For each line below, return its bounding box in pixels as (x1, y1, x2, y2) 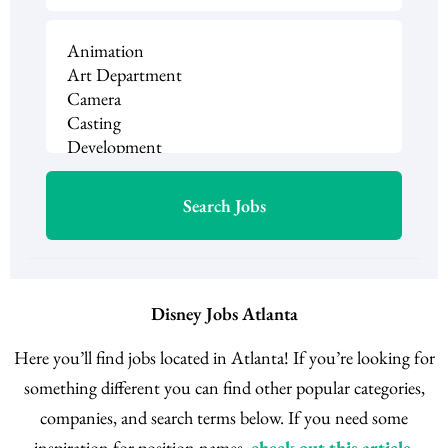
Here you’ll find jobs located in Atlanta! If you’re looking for (13, 346, 435, 370)
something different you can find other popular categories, (23, 376, 425, 400)
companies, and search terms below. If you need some (40, 406, 408, 430)
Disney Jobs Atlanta (150, 302, 298, 326)
